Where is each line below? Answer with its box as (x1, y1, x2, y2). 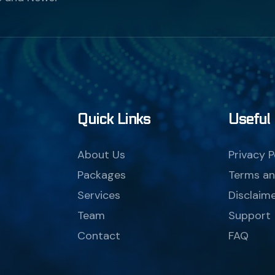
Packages (77, 168, 126, 183)
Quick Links (77, 110, 150, 129)
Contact (77, 228, 120, 244)
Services (77, 188, 120, 203)
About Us (77, 147, 125, 163)
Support (228, 208, 271, 223)
